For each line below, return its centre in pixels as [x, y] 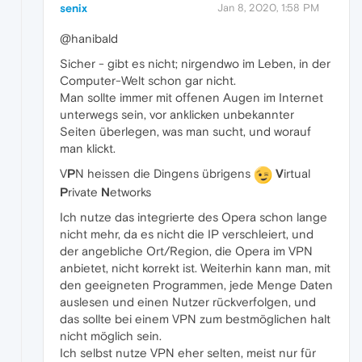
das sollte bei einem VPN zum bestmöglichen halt [195, 318]
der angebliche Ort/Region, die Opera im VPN [186, 250]
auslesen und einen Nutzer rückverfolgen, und [188, 301]
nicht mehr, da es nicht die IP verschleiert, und [187, 234]
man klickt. [88, 148]
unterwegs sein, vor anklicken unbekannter [177, 114]
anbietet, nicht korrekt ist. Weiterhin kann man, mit [195, 267]
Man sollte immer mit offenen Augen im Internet [192, 97]
